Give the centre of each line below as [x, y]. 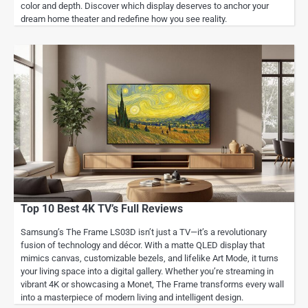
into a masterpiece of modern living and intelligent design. [132, 297]
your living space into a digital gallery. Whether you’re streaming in [147, 271]
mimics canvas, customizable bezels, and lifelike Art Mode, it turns [150, 258]
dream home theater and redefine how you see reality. [124, 19]
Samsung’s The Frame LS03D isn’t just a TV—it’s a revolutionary [144, 232]
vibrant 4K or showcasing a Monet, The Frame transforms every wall [152, 284]
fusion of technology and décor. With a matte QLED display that [143, 245]
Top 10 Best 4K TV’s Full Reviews [102, 208]
